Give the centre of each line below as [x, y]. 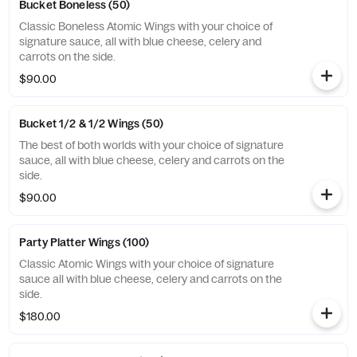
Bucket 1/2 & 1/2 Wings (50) [91, 124]
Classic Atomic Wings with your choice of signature [147, 264]
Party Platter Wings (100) [84, 242]
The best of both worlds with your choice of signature [151, 145]
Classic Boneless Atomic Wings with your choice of [146, 26]
